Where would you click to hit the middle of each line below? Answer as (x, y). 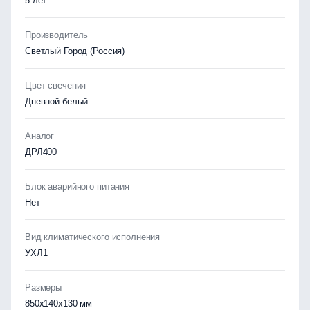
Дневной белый (57, 101)
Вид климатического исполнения (93, 237)
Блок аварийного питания (77, 186)
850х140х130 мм (59, 303)
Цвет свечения (56, 85)
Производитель (57, 35)
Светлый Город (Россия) (75, 51)
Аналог (40, 136)
